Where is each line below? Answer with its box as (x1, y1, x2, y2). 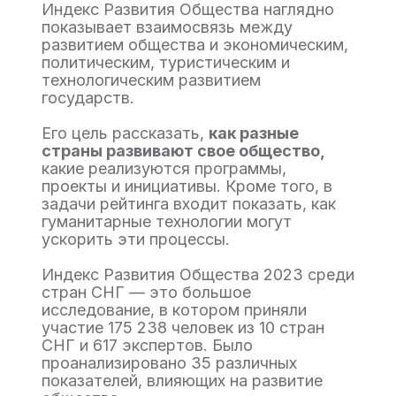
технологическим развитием (42, 71, 261, 89)
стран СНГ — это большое (42, 283, 251, 301)
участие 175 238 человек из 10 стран (42, 318, 324, 337)
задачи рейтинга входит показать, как (42, 194, 336, 213)
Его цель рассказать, (42, 124, 209, 142)
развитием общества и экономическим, (42, 35, 348, 54)
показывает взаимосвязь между (42, 18, 293, 36)
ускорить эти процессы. (42, 230, 230, 248)
